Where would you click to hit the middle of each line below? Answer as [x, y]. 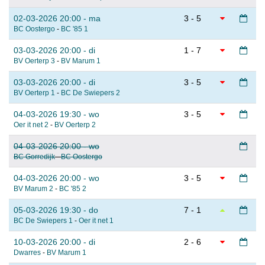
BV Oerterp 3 [34, 61]
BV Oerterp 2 [75, 125]
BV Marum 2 [33, 189]
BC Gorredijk [34, 157]
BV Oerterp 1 [34, 93]
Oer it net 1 [96, 221]
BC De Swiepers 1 [43, 221]
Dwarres [27, 253]
